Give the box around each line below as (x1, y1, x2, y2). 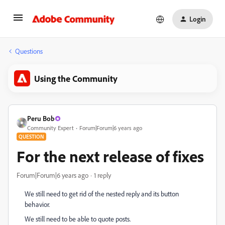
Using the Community (34, 73, 118, 84)
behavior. (25, 200, 50, 208)
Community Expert (27, 124, 74, 132)
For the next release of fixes (17, 146, 204, 166)
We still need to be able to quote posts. (25, 214, 131, 223)
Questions (15, 47, 43, 55)
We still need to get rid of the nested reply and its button (25, 189, 179, 198)
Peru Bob (27, 114, 55, 123)
